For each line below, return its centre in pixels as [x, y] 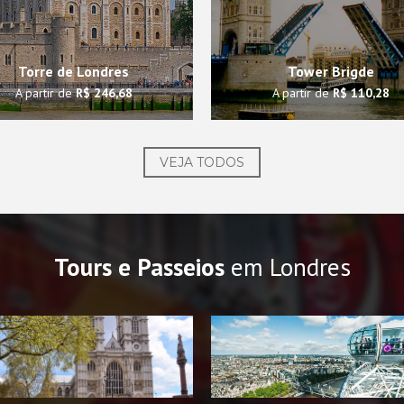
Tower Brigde [331, 72]
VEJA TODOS [202, 163]
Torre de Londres [73, 72]
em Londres [287, 267]
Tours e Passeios [139, 267]
